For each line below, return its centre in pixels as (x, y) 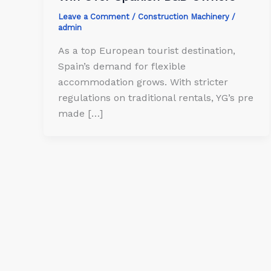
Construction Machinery (184, 17)
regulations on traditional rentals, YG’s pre (156, 97)
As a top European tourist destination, (147, 50)
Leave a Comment (94, 17)
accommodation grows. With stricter (143, 82)
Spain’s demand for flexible (122, 66)
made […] (80, 113)
